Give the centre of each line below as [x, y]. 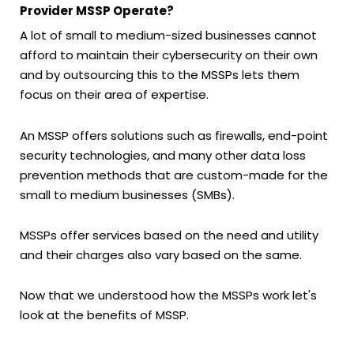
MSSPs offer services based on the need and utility [169, 235]
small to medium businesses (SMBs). [127, 194]
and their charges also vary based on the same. [161, 254]
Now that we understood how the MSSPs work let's [168, 296]
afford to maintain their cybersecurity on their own [169, 55]
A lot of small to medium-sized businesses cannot [168, 36]
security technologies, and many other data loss [163, 155]
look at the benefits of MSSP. [104, 315]
